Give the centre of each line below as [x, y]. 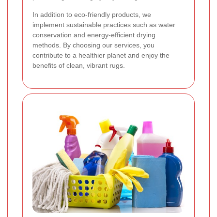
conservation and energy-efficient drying [94, 35]
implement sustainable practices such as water [104, 25]
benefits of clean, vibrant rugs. [79, 66]
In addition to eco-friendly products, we [92, 15]
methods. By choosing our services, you [93, 45]
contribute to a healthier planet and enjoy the [101, 55]
